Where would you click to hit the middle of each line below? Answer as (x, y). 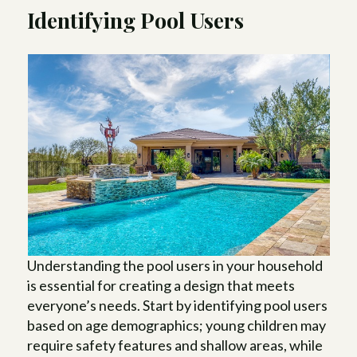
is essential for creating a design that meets (161, 286)
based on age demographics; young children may (177, 326)
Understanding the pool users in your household (175, 266)
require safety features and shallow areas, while (175, 345)
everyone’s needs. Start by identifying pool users (178, 306)
